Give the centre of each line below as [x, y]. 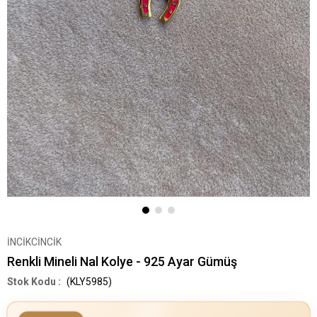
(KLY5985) [88, 281]
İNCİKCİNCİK [34, 242]
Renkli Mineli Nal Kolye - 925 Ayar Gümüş [122, 261]
